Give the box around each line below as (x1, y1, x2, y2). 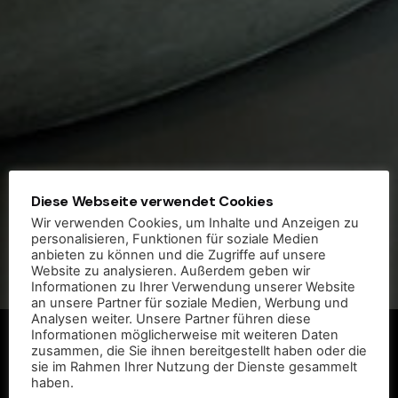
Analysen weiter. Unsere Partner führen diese (31, 310, 311, 327)
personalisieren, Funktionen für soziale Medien (31, 230, 319, 247)
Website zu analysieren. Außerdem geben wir (31, 262, 310, 279)
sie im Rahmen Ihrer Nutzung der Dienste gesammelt (31, 358, 357, 375)
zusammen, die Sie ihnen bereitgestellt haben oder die (31, 342, 367, 359)
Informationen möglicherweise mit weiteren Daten (31, 326, 338, 343)
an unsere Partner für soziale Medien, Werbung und (31, 294, 348, 311)
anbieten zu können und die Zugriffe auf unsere (31, 246, 326, 263)
